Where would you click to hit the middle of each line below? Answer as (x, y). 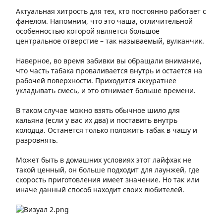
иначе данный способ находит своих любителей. (100, 190)
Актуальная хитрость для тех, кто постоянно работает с (111, 11)
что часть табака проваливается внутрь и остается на (109, 71)
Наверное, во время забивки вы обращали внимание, (109, 61)
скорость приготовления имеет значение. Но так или (108, 180)
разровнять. (37, 140)
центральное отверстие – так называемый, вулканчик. (110, 41)
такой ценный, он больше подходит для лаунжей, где (108, 170)
